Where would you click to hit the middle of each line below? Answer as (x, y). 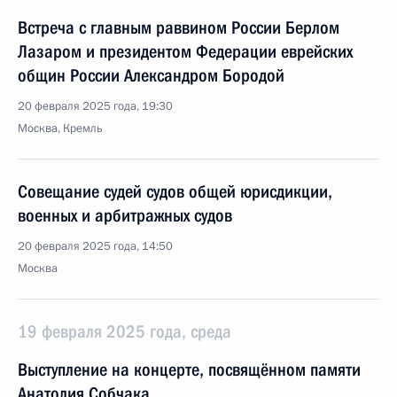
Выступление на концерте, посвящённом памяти (189, 370)
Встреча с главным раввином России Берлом (179, 27)
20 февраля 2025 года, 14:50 (95, 246)
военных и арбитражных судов (125, 215)
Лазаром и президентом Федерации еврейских (185, 51)
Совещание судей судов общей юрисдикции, (175, 191)
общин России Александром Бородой (151, 75)
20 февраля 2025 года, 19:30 (95, 106)
